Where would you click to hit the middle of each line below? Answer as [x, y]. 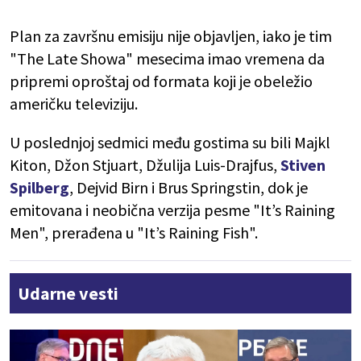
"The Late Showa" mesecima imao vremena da [167, 59]
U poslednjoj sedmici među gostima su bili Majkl [170, 143]
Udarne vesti [68, 294]
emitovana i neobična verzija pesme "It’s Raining [172, 210]
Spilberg [39, 188]
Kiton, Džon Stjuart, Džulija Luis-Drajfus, [145, 165]
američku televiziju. [74, 104]
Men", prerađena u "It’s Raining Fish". [134, 233]
